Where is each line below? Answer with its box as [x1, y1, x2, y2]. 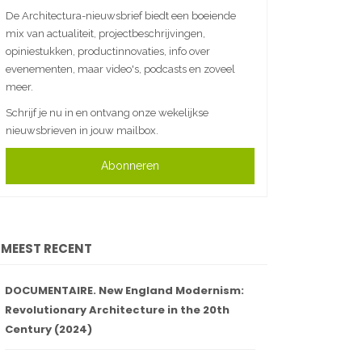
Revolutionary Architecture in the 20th [5, 302, 229, 318]
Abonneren [101, 159, 159, 173]
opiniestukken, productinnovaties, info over [6, 45, 210, 58]
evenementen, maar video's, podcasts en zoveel [6, 63, 235, 76]
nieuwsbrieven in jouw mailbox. [6, 124, 158, 137]
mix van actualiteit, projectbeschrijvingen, [6, 27, 205, 40]
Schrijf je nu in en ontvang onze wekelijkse [6, 107, 208, 120]
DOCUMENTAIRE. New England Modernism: [5, 283, 244, 299]
